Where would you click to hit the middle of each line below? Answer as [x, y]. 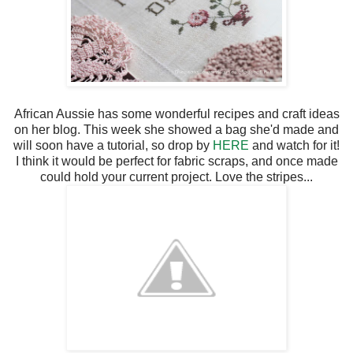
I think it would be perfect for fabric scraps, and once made [176, 161]
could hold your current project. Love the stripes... [176, 176]
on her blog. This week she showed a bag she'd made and [176, 129]
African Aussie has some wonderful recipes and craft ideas [176, 113]
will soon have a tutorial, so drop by [113, 145]
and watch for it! [294, 145]
